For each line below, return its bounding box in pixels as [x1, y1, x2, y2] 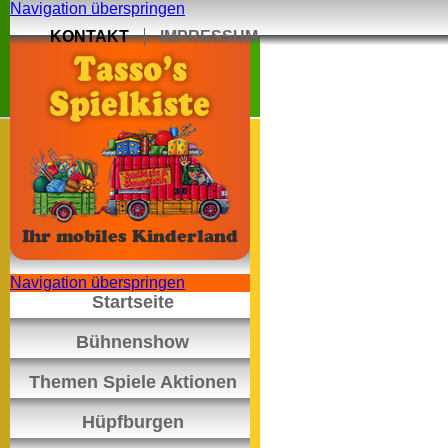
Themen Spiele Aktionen [28, 372, 237, 392]
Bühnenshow [76, 332, 189, 352]
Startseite [91, 292, 174, 312]
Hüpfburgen [81, 412, 184, 432]
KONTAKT [50, 28, 129, 45]
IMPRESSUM [160, 28, 258, 45]
